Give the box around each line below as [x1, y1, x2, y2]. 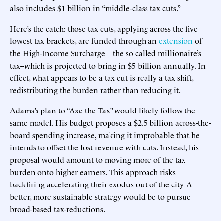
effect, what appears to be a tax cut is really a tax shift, [10, 72, 193, 83]
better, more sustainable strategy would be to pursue [10, 190, 191, 202]
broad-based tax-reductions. [10, 203, 105, 214]
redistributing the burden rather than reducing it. [10, 84, 181, 95]
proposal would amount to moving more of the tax [10, 153, 185, 165]
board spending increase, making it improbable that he [10, 129, 200, 140]
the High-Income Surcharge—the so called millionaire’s [10, 47, 201, 58]
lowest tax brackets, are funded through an [10, 35, 159, 46]
